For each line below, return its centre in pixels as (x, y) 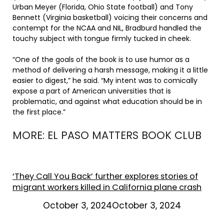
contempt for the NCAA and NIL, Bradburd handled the (107, 28)
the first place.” (39, 112)
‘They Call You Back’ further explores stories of (105, 176)
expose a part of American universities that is (92, 91)
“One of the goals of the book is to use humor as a (101, 60)
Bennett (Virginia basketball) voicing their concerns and (110, 18)
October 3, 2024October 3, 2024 (112, 206)
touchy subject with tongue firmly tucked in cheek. (104, 39)
